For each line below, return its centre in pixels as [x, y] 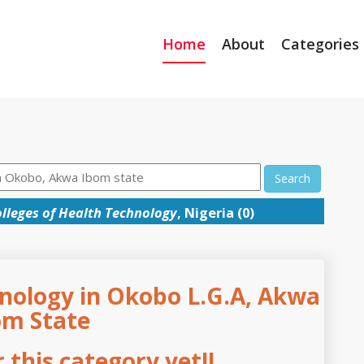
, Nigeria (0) [216, 212]
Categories [320, 43]
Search [292, 178]
